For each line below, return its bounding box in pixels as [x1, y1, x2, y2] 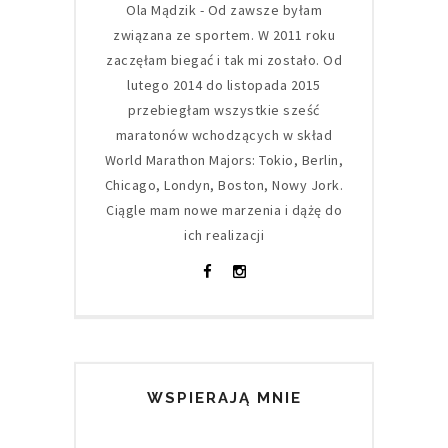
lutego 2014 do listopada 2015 [127, 75, 321, 94]
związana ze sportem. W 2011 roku [113, 25, 335, 44]
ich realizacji [184, 225, 264, 244]
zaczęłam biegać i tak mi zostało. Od [106, 50, 342, 69]
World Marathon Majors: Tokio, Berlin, [104, 150, 344, 169]
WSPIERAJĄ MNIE [146, 388, 302, 407]
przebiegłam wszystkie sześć [128, 100, 320, 119]
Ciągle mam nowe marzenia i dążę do [106, 200, 342, 219]
